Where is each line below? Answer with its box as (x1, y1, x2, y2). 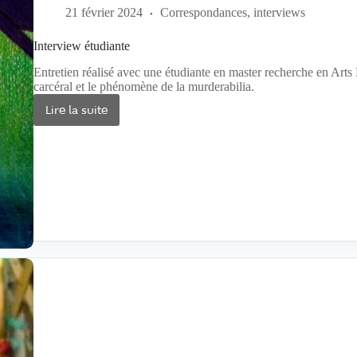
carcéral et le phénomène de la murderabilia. (33, 80, 255, 94)
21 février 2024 (65, 6, 143, 20)
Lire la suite (45, 102, 108, 119)
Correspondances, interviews (160, 6, 306, 20)
